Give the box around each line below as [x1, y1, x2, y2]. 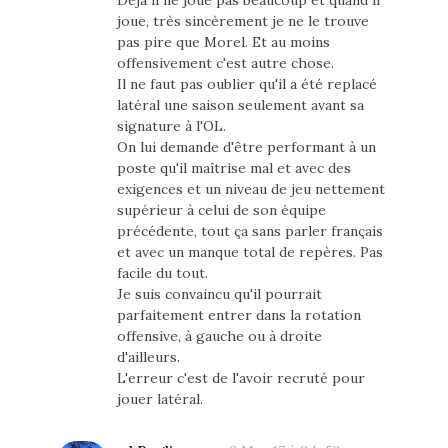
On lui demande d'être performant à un [116, 137, 376, 156]
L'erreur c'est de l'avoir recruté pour [116, 368, 365, 387]
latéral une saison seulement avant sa [116, 95, 364, 114]
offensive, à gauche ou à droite [116, 326, 322, 345]
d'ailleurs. [116, 347, 180, 366]
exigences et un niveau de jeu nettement [116, 179, 385, 198]
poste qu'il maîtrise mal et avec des [116, 158, 351, 177]
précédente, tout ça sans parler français [116, 221, 383, 240]
